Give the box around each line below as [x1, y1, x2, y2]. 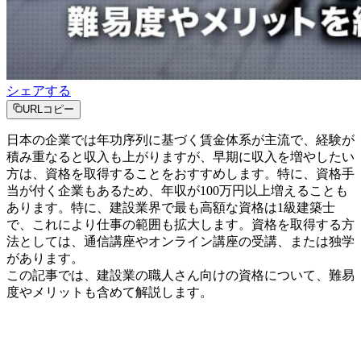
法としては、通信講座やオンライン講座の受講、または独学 [6, 234, 355, 249]
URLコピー [23, 103, 74, 116]
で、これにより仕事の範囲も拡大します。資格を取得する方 [6, 218, 355, 232]
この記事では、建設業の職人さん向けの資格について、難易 [6, 268, 355, 283]
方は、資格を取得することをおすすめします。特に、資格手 [6, 167, 355, 181]
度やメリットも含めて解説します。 [6, 285, 213, 300]
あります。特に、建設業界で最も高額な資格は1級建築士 [6, 201, 335, 215]
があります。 [6, 251, 84, 266]
